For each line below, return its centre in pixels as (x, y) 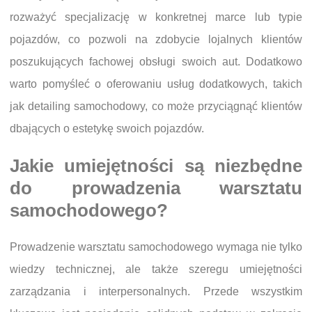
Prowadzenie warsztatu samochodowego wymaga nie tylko (156, 247)
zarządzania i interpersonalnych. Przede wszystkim (156, 291)
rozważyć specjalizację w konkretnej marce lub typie (156, 17)
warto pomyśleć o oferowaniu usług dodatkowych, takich (156, 84)
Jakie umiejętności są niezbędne (156, 165)
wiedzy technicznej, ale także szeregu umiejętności (156, 269)
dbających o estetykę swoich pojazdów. (107, 128)
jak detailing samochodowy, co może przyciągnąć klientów (156, 106)
